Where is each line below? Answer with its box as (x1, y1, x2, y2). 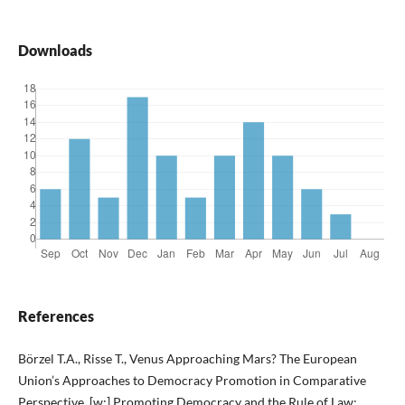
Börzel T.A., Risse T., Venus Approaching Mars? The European (17, 351, 357, 367)
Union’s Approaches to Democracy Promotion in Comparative (17, 372, 366, 389)
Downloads (17, 42, 92, 60)
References (17, 307, 94, 325)
